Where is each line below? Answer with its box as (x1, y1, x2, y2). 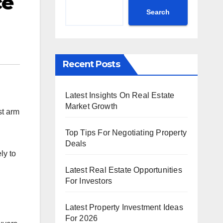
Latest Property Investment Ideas (65, 203, 183, 212)
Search (146, 7, 170, 16)
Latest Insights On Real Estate (65, 91, 175, 100)
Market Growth (65, 102, 118, 111)
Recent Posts (62, 59, 120, 70)
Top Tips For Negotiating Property (65, 128, 187, 137)
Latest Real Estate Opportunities (65, 166, 182, 174)
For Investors (65, 177, 112, 185)
